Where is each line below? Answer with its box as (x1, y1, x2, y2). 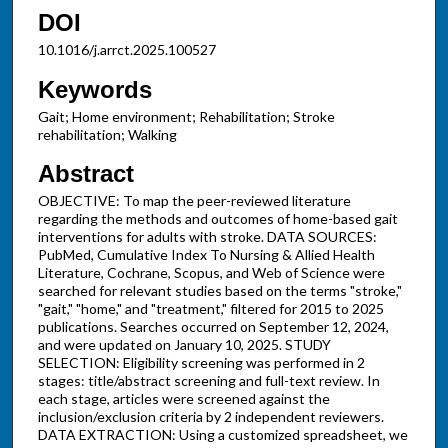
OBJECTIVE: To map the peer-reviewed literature (37, 192, 351, 210)
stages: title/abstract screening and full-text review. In (37, 372, 380, 390)
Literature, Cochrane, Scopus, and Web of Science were (37, 264, 385, 282)
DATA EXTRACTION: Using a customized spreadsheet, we (37, 426, 408, 444)
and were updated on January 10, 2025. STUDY (37, 336, 331, 354)
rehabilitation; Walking (37, 125, 177, 143)
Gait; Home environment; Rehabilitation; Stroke (37, 107, 335, 125)
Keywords (37, 75, 152, 103)
